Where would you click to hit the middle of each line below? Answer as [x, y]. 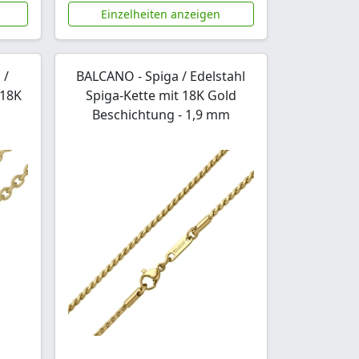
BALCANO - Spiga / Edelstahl [161, 76]
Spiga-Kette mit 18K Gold [161, 95]
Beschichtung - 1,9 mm [161, 114]
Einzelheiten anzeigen [161, 14]
